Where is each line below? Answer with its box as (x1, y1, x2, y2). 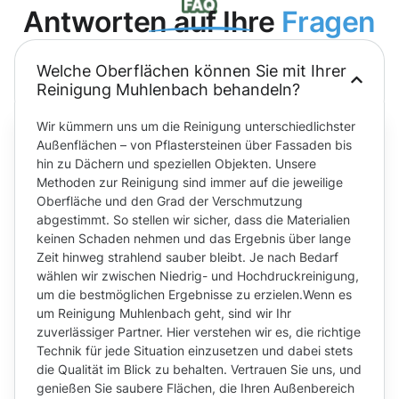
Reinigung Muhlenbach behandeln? (37, 79, 300, 99)
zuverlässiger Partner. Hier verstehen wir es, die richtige (37, 323, 361, 339)
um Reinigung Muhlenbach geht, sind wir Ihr (37, 305, 291, 321)
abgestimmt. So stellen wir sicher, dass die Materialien (37, 211, 350, 227)
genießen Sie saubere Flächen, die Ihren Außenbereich (37, 379, 354, 395)
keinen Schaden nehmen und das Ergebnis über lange (37, 230, 351, 246)
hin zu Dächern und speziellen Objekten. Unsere (37, 155, 316, 171)
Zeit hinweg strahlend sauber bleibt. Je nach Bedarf (37, 248, 338, 265)
